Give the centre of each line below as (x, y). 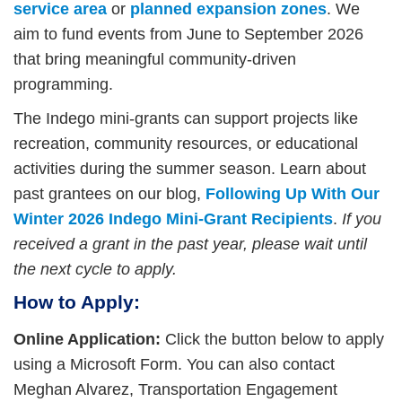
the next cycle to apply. (95, 270)
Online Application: (87, 340)
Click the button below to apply (272, 340)
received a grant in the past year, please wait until (190, 245)
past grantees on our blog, (109, 194)
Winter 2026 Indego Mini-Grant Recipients (173, 219)
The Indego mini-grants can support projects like (186, 119)
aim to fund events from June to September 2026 (188, 35)
